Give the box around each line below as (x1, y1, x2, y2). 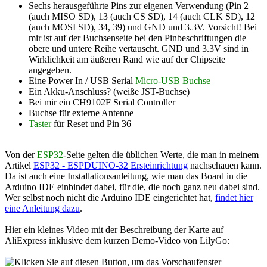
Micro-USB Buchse (135, 75, 210, 86)
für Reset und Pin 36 (51, 118, 131, 129)
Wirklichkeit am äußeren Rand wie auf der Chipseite (29, 54, 225, 64)
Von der (5, 149, 37, 160)
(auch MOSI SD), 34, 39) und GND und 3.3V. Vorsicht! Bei (29, 21, 257, 32)
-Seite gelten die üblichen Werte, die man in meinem (63, 149, 259, 160)
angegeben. (29, 64, 72, 75)
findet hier (215, 192, 253, 203)
